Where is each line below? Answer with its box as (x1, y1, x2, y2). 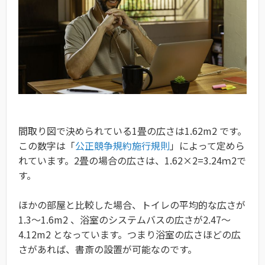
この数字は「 (18, 138, 75, 153)
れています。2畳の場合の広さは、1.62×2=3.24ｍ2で (18, 153, 246, 168)
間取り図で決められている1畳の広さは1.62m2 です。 (18, 124, 247, 138)
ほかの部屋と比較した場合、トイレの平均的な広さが (18, 198, 245, 212)
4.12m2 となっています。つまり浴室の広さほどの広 (18, 227, 241, 242)
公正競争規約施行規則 (75, 138, 170, 153)
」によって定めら (170, 138, 245, 153)
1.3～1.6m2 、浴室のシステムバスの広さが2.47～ (18, 212, 231, 227)
